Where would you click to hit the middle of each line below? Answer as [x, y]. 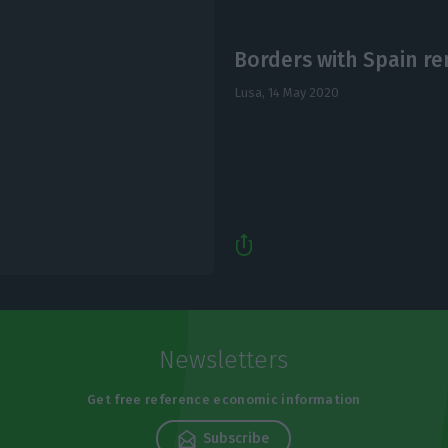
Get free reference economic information [224, 399]
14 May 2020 [303, 93]
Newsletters [224, 360]
